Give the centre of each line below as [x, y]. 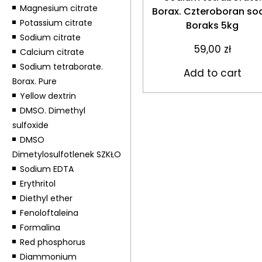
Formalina [40, 227]
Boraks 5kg [213, 25]
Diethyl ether [46, 198]
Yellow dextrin [48, 96]
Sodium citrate [50, 37]
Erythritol [37, 184]
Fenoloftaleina [49, 213]
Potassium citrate [56, 23]
